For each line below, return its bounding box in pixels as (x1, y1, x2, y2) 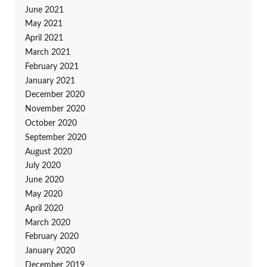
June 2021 (24, 5, 64, 14)
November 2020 (24, 105, 85, 114)
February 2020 (24, 232, 79, 241)
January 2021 (24, 76, 75, 85)
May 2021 (24, 20, 63, 29)
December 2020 (24, 91, 85, 100)
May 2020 (24, 190, 63, 199)
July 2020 (24, 162, 61, 170)
